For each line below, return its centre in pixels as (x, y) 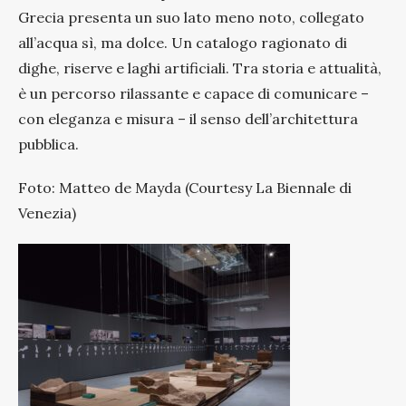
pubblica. (48, 144)
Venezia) (47, 213)
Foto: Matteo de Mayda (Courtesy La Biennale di (185, 187)
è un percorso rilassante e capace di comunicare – (193, 93)
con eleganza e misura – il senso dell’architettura (188, 118)
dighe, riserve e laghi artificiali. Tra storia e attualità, (200, 68)
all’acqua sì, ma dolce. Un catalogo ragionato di (183, 42)
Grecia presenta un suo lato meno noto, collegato (191, 17)
